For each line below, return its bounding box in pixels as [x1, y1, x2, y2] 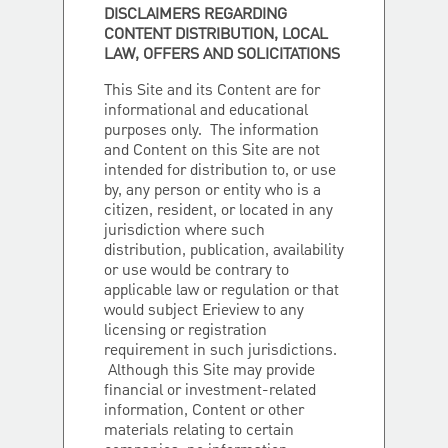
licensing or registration [104, 319, 267, 343]
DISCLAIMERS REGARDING [104, 3, 287, 27]
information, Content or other [104, 399, 304, 423]
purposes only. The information [104, 119, 319, 143]
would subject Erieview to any [104, 299, 304, 323]
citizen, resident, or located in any [104, 199, 333, 223]
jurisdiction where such [104, 219, 265, 243]
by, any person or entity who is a [104, 179, 321, 203]
